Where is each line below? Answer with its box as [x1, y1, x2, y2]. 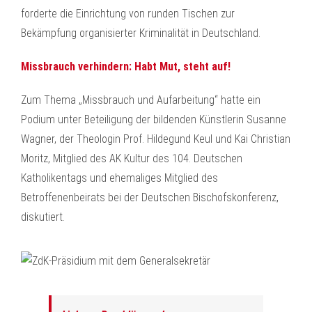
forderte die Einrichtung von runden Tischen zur [21, 7, 235, 20]
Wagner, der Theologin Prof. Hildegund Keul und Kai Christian [21, 132, 290, 146]
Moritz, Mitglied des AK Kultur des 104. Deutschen [21, 152, 242, 165]
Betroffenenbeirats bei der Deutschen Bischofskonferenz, [21, 191, 279, 204]
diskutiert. [21, 210, 65, 224]
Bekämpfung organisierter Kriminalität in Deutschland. [21, 26, 260, 40]
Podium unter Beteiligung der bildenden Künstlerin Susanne [21, 113, 286, 126]
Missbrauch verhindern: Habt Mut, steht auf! [21, 60, 231, 73]
